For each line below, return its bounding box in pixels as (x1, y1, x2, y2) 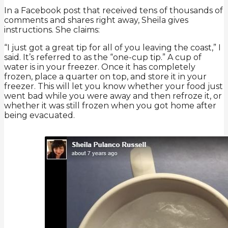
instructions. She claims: (4, 24, 100, 35)
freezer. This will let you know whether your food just (4, 81, 223, 91)
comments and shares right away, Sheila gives (4, 15, 188, 25)
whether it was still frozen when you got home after (4, 100, 216, 110)
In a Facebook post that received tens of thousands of (4, 5, 223, 15)
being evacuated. (4, 110, 75, 120)
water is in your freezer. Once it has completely (4, 62, 195, 72)
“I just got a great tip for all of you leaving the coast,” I (4, 42, 221, 52)
